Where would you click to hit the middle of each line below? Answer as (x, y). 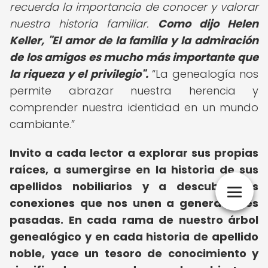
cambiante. (40, 124)
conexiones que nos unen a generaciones (134, 203)
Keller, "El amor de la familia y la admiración (134, 40)
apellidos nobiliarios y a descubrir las (134, 186)
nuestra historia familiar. (84, 24)
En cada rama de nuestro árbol (163, 220)
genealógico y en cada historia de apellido (134, 237)
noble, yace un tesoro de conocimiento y (134, 253)
